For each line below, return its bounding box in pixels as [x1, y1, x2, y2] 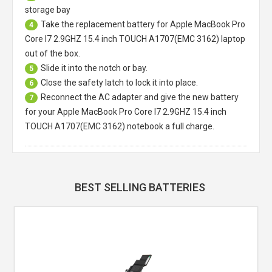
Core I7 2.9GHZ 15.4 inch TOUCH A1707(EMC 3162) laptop [25, 33, 245, 44]
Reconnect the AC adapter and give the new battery [41, 92, 239, 102]
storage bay [25, 4, 70, 15]
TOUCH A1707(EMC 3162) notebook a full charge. [25, 121, 214, 131]
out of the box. [25, 48, 80, 58]
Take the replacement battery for [41, 19, 170, 29]
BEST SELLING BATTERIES [74, 180, 205, 194]
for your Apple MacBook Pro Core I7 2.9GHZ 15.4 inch [25, 106, 226, 117]
